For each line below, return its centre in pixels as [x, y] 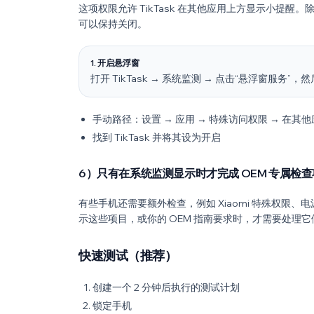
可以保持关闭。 [113, 24]
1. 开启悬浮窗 [115, 63]
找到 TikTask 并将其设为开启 [157, 137]
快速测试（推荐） [128, 255]
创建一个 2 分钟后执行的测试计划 [166, 287]
